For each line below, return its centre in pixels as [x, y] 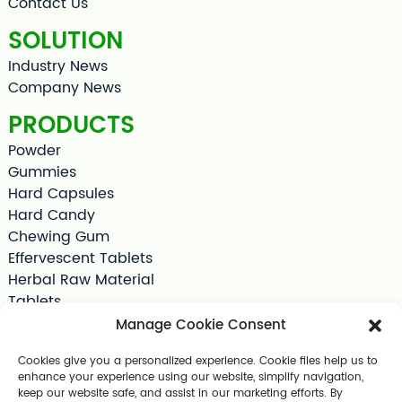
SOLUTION [65, 42]
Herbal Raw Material [81, 280]
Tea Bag [38, 323]
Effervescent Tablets [80, 259]
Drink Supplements [74, 367]
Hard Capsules [61, 194]
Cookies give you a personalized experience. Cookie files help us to [198, 361]
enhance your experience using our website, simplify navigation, [191, 377]
